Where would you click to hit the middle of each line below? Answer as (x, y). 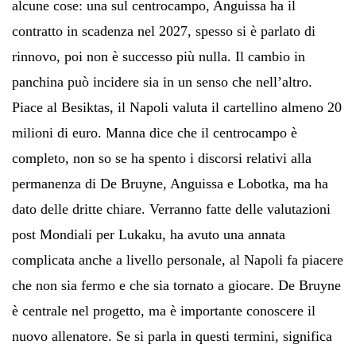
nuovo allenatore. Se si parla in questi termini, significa (172, 336)
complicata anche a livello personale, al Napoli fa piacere (178, 259)
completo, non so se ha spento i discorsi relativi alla (162, 158)
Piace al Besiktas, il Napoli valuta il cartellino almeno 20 (177, 107)
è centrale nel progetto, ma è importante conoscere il (164, 310)
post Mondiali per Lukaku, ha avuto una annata (149, 234)
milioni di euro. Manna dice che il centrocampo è (155, 132)
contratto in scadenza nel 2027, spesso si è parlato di (164, 31)
